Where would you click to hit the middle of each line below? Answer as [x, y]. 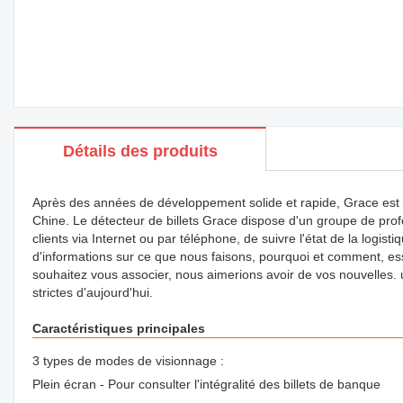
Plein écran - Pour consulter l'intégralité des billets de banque [206, 384]
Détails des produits [140, 151]
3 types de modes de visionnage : [128, 361]
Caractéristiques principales [119, 328]
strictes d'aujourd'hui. [93, 292]
